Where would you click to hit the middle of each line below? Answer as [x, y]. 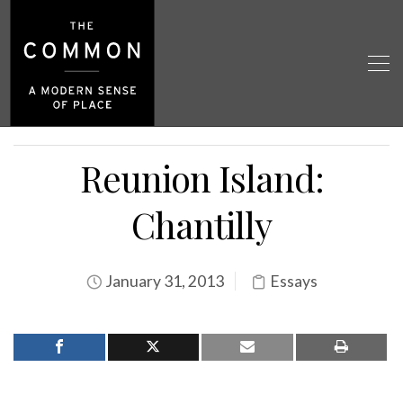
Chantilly [201, 224]
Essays [293, 281]
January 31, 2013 [163, 281]
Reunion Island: [201, 178]
